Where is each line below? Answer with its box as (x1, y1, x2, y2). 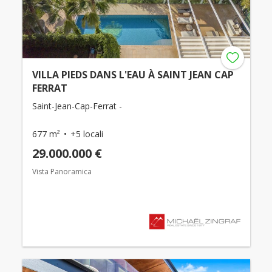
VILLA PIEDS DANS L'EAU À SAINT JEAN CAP (32, 67, 234, 81)
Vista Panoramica (32, 166, 92, 177)
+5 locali (70, 127, 103, 140)
